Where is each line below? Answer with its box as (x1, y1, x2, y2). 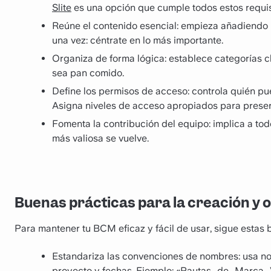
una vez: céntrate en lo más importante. (52, 34, 223, 47)
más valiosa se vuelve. (52, 132, 149, 145)
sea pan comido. (52, 67, 124, 79)
